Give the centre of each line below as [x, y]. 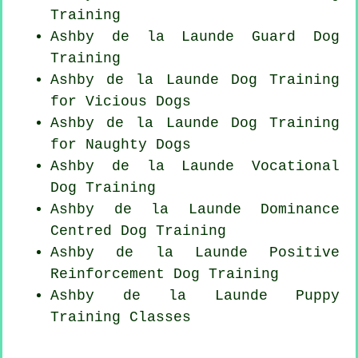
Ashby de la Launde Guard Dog [195, 36]
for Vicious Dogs [121, 101]
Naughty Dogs [138, 144]
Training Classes [121, 317]
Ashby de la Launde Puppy [195, 295]
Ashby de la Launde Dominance [195, 209]
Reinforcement [107, 274]
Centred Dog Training [138, 231]
